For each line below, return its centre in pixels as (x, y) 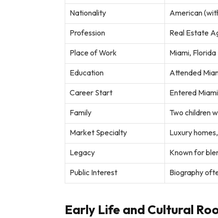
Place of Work (93, 53)
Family (80, 113)
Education (86, 73)
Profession (87, 33)
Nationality (88, 13)
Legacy (82, 153)
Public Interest (93, 173)
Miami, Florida (192, 53)
